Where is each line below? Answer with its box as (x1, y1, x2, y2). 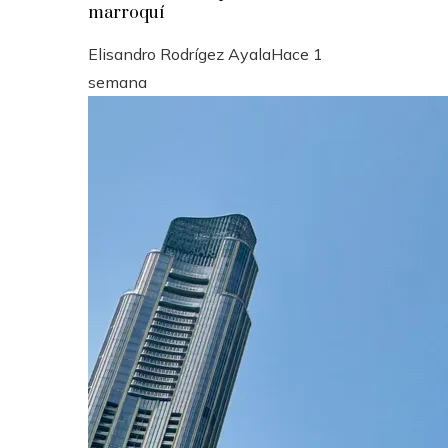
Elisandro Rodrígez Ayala (88, 44, 271, 64)
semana (88, 72, 147, 92)
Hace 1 (271, 44, 323, 64)
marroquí (88, 2, 165, 24)
